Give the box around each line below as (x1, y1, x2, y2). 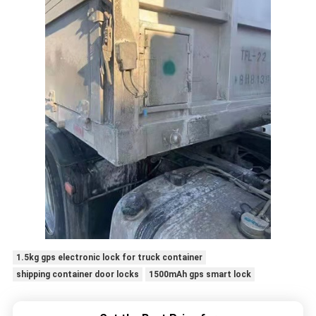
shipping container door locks (16, 269, 139, 280)
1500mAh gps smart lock (148, 269, 251, 280)
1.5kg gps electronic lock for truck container (16, 253, 202, 263)
